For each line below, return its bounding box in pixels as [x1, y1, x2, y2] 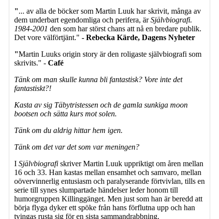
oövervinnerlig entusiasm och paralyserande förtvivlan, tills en [14, 176, 205, 185]
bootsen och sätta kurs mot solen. [14, 109, 117, 118]
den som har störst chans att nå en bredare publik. [48, 24, 201, 33]
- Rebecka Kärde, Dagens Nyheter [82, 33, 195, 42]
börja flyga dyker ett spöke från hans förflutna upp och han [14, 203, 195, 212]
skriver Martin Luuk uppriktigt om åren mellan [60, 159, 203, 168]
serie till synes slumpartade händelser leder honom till [14, 185, 178, 194]
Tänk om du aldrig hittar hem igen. [14, 126, 123, 134]
